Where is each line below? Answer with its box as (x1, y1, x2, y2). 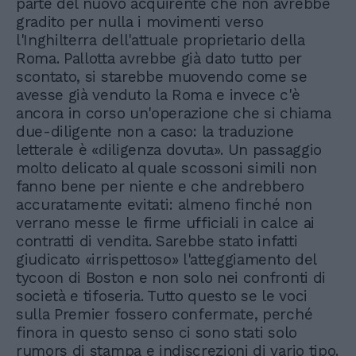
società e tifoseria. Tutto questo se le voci (16, 287, 308, 306)
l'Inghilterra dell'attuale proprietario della (16, 31, 305, 50)
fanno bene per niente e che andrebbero (16, 177, 304, 196)
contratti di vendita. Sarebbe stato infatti (16, 232, 298, 251)
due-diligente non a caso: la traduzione (16, 122, 294, 141)
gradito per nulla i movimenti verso (16, 13, 264, 32)
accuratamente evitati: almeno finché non (16, 195, 312, 215)
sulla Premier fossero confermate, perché (16, 305, 313, 324)
